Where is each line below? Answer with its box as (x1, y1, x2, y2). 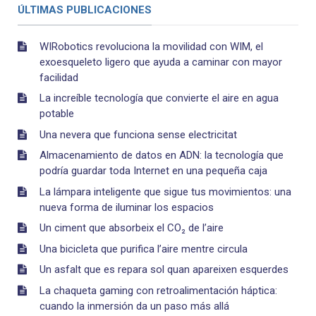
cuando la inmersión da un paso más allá (39, 299, 229, 312)
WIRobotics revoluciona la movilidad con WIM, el (39, 39, 263, 53)
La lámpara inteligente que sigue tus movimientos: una (39, 185, 291, 198)
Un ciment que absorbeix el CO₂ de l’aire (39, 221, 224, 235)
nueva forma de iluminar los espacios (39, 200, 214, 214)
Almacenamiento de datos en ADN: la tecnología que (39, 149, 284, 162)
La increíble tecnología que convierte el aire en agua (39, 92, 279, 105)
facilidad (39, 71, 78, 84)
